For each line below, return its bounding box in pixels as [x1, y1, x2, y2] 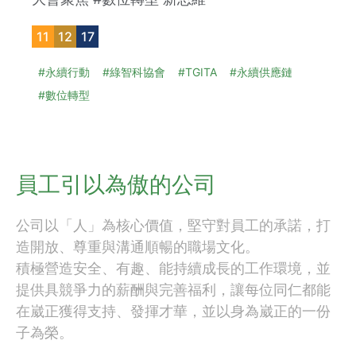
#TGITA [178, 65, 217, 79]
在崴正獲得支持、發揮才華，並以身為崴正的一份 [16, 303, 331, 320]
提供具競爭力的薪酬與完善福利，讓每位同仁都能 [16, 281, 331, 299]
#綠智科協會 [103, 65, 165, 79]
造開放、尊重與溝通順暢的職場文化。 [16, 238, 259, 256]
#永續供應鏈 [230, 65, 292, 79]
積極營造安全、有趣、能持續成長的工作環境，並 [16, 260, 331, 277]
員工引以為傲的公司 [16, 171, 216, 199]
